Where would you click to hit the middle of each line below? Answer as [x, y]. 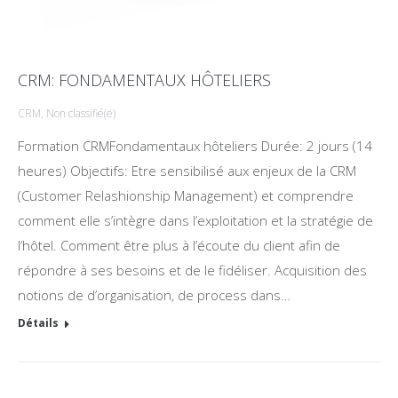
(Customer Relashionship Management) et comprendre [186, 195]
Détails [38, 323]
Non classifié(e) [81, 113]
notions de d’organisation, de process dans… [154, 295]
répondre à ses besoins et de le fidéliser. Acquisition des [192, 270]
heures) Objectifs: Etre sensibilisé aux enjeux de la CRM [187, 171]
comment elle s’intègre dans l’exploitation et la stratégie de [195, 220]
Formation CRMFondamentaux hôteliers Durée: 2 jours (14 [195, 146]
